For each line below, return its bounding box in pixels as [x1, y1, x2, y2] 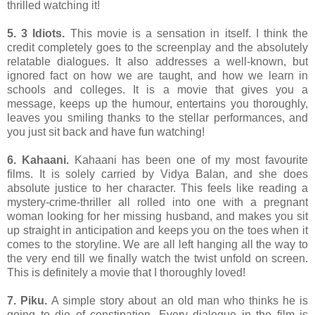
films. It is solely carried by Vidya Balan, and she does [7, 167, 308, 180]
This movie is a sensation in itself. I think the [65, 27, 309, 39]
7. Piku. [7, 294, 48, 307]
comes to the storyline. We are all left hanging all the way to [7, 238, 308, 250]
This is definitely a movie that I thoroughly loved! [7, 266, 245, 278]
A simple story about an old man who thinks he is [47, 294, 309, 307]
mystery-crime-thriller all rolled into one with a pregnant [7, 195, 308, 208]
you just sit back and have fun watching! [7, 125, 205, 138]
